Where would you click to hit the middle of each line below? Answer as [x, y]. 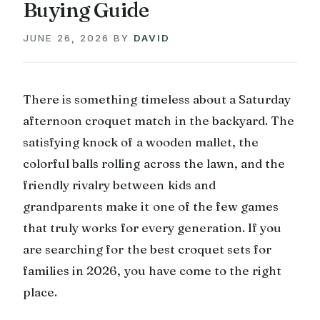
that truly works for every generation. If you [152, 227]
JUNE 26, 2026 [66, 37]
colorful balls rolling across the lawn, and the [154, 163]
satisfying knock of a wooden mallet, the [141, 141]
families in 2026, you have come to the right [152, 270]
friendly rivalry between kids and [119, 184]
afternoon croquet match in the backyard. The [159, 120]
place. [40, 291]
